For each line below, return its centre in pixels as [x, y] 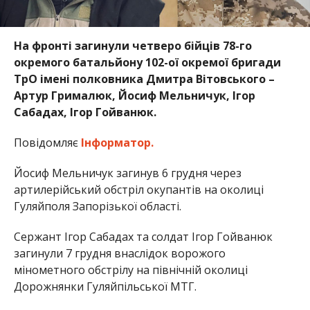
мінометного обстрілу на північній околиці [130, 270]
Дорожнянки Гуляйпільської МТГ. [105, 286]
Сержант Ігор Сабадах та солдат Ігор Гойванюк [143, 236]
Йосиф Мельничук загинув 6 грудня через [127, 173]
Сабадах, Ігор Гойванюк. [85, 112]
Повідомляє [47, 142]
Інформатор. [117, 142]
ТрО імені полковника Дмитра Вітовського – [144, 79]
